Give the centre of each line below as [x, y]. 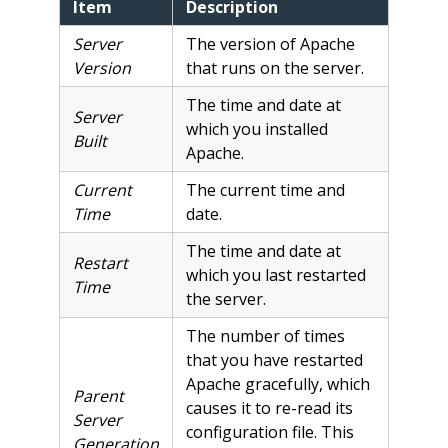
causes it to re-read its [269, 407]
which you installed [256, 128]
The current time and [265, 189]
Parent [98, 395]
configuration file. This [269, 431]
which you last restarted [275, 274]
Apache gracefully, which [277, 383]
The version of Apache [270, 43]
